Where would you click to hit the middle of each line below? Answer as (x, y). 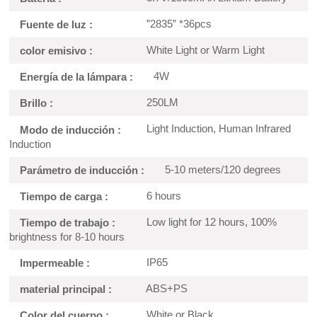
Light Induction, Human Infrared (218, 129)
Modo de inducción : (71, 129)
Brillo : (37, 103)
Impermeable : (55, 263)
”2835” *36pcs (178, 24)
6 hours (163, 195)
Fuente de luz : (57, 25)
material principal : (66, 289)
